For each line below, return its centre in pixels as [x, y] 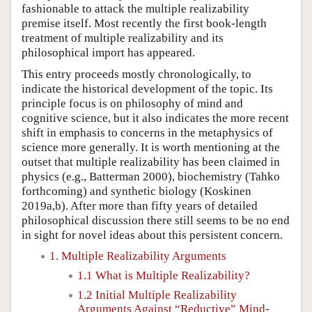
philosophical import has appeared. [108, 52]
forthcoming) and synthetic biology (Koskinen [136, 191]
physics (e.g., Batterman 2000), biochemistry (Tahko [151, 176]
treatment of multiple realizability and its [123, 38]
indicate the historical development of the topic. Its [147, 88]
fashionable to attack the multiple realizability [135, 8]
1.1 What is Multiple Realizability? [164, 275]
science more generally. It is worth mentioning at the [151, 147]
